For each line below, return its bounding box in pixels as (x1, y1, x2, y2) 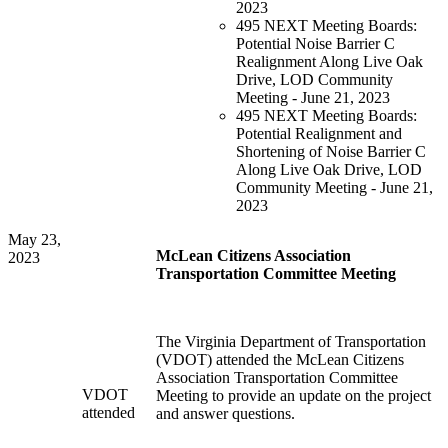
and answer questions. (156, 405, 295, 423)
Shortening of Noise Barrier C (236, 143, 426, 161)
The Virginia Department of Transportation (156, 333, 426, 351)
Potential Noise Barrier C (236, 35, 395, 53)
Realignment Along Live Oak (236, 53, 423, 71)
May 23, (8, 231, 61, 249)
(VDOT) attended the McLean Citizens (156, 351, 404, 369)
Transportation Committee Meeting (156, 265, 396, 283)
